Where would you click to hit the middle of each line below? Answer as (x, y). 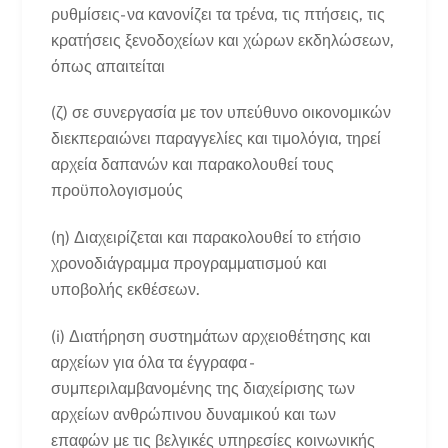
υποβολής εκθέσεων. (125, 290)
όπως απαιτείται (107, 66)
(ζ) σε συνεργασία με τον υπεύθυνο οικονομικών (220, 113)
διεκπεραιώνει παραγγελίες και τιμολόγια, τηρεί (215, 139)
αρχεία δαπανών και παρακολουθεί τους (192, 165)
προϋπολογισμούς (116, 191)
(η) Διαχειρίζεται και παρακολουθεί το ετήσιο (205, 238)
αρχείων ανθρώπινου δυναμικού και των (193, 414)
